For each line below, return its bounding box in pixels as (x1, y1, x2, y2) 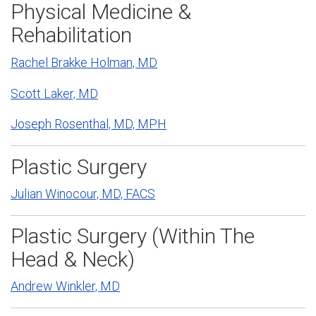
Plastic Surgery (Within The (11, 224, 255, 249)
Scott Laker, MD (11, 85, 98, 101)
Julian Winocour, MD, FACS (11, 186, 155, 201)
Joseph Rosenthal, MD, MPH (11, 116, 166, 132)
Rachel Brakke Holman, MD (11, 54, 157, 70)
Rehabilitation (11, 23, 132, 48)
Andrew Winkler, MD (11, 279, 120, 294)
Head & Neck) (11, 247, 135, 272)
